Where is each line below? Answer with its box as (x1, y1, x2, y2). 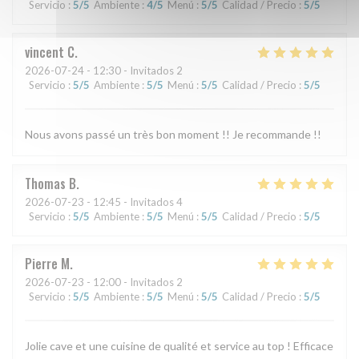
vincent (25, 42, 64, 63)
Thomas (25, 174, 66, 194)
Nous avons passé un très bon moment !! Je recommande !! (25, 127, 321, 142)
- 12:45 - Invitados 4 (84, 196, 183, 209)
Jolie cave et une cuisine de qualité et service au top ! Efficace (25, 339, 333, 353)
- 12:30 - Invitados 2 (84, 64, 183, 78)
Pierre (25, 254, 58, 274)
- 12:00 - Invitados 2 (84, 276, 183, 289)
